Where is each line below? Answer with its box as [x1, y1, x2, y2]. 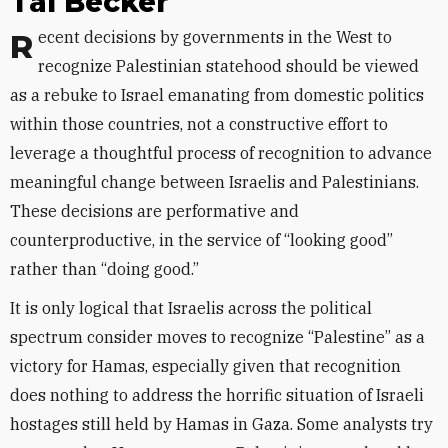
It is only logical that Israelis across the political [10, 298, 372, 318]
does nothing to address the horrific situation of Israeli [10, 385, 424, 405]
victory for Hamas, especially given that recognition [10, 356, 401, 376]
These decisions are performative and [10, 201, 299, 221]
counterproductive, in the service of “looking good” [10, 230, 393, 250]
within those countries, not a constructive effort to [10, 114, 388, 134]
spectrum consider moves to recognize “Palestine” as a [10, 327, 425, 347]
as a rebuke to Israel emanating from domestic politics [10, 85, 424, 105]
